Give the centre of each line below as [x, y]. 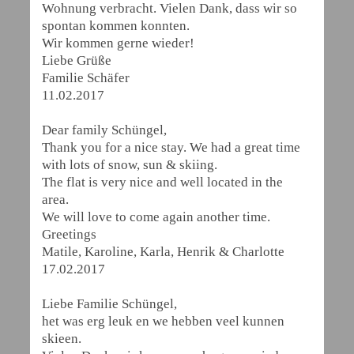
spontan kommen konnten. [116, 26]
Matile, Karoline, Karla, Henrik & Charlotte [163, 252]
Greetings [69, 234]
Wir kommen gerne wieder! [118, 43]
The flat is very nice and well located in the [162, 182]
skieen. [62, 339]
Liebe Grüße [77, 60]
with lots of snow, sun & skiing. [130, 165]
